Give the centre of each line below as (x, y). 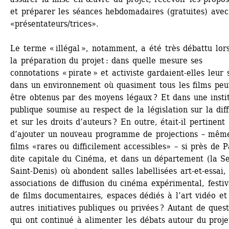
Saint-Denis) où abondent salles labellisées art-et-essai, (118, 171)
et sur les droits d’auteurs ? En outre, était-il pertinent (118, 122)
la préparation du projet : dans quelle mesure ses (107, 61)
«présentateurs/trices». (54, 24)
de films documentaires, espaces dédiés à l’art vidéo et (119, 196)
